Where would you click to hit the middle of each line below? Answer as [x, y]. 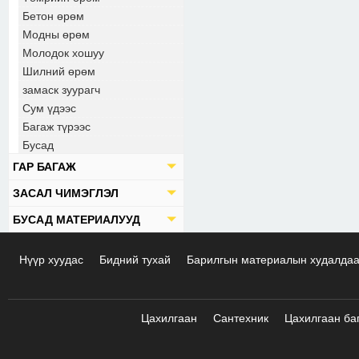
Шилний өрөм [59, 71]
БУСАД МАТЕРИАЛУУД [77, 220]
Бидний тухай [135, 260]
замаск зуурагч [61, 90]
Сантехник [241, 318]
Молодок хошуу [63, 53]
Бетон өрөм [53, 16]
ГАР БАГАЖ [44, 167]
